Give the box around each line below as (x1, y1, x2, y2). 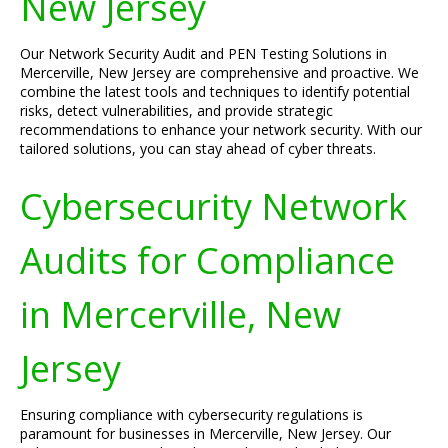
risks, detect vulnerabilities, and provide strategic (20, 101, 333, 120)
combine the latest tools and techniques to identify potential (20, 82, 410, 101)
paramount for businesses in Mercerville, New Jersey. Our (20, 424, 391, 443)
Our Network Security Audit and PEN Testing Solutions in (20, 44, 387, 63)
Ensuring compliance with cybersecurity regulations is (20, 405, 363, 424)
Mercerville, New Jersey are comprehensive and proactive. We (20, 63, 419, 82)
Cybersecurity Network (20, 181, 407, 231)
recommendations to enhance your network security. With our (20, 120, 422, 139)
